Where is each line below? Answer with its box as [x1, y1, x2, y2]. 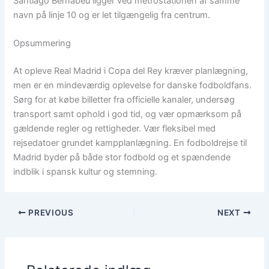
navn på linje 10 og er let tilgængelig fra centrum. [13, 10, 211, 21]
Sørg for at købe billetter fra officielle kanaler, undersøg [13, 94, 235, 106]
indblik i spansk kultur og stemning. [13, 166, 158, 178]
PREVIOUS [26, 208, 74, 218]
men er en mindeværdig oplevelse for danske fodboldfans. [13, 80, 252, 91]
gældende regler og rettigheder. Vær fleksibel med [13, 123, 216, 134]
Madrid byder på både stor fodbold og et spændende [13, 152, 231, 163]
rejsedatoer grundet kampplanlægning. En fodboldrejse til [13, 138, 247, 149]
